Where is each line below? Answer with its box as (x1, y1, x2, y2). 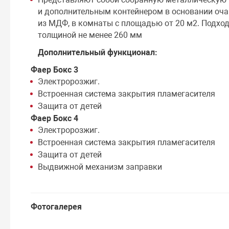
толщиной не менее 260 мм (38, 30, 143, 40)
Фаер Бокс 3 (31, 64, 79, 75)
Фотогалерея (31, 201, 82, 212)
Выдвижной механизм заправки (38, 162, 163, 172)
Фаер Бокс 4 (31, 113, 79, 123)
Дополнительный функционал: (38, 47, 160, 57)
